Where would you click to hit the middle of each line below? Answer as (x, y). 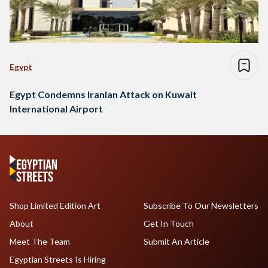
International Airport (56, 109)
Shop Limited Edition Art (55, 206)
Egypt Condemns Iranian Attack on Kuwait (103, 95)
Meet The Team (40, 242)
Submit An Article (176, 242)
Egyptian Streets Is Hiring (58, 260)
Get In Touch (168, 224)
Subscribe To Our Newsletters (201, 206)
